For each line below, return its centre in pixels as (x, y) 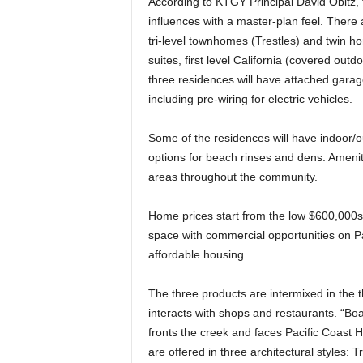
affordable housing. (197, 254)
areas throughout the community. (233, 177)
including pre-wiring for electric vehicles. (250, 99)
